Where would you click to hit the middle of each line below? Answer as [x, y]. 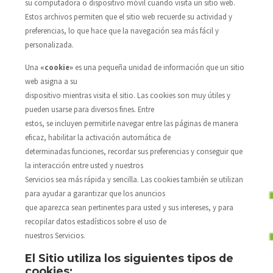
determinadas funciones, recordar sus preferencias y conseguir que [133, 151]
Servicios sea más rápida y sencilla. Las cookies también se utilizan [134, 179]
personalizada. [49, 44]
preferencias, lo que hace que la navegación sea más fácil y [122, 30]
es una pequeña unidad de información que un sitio [158, 67]
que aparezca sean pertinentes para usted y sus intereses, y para [129, 207]
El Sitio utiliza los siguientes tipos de [129, 258]
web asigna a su [51, 81]
